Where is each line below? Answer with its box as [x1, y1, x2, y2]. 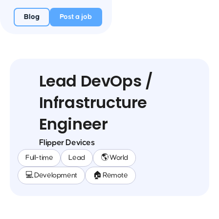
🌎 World [100, 154, 129, 161]
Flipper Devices [39, 138, 95, 147]
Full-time [25, 154, 53, 161]
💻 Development [25, 172, 77, 179]
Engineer [39, 113, 108, 135]
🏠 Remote [92, 172, 128, 179]
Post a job [60, 13, 92, 21]
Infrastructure [39, 91, 147, 113]
